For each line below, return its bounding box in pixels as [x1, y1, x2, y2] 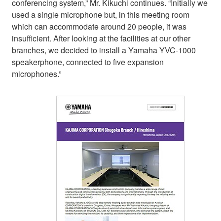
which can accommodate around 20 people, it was [12, 20, 186, 32]
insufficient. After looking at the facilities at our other [12, 32, 190, 44]
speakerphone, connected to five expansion [12, 56, 164, 68]
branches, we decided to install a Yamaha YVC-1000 [12, 44, 196, 56]
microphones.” [12, 68, 61, 79]
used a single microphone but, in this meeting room [12, 8, 189, 20]
